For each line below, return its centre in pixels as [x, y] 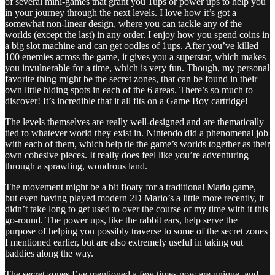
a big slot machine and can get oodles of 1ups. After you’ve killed [132, 46]
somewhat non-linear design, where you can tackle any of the [123, 24]
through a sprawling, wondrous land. [76, 166]
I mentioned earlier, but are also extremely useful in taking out [124, 242]
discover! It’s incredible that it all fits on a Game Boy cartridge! [126, 101]
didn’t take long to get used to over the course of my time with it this [137, 209]
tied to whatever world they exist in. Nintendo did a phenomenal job [137, 133]
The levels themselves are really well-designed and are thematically [134, 122]
